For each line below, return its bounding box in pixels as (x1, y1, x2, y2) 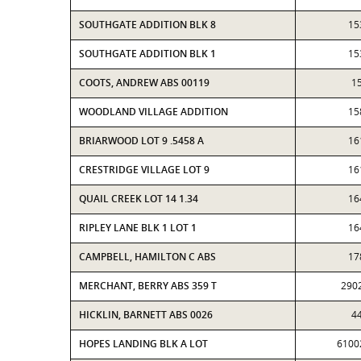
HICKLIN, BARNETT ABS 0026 (79, 308, 213, 322)
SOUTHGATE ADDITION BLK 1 (79, 47, 216, 60)
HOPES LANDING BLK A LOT (79, 337, 208, 351)
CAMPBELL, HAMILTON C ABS (79, 250, 216, 263)
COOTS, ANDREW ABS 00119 (79, 76, 210, 89)
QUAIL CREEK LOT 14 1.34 (79, 192, 198, 205)
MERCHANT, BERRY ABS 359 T (79, 279, 217, 293)
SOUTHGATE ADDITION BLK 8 (79, 18, 216, 31)
